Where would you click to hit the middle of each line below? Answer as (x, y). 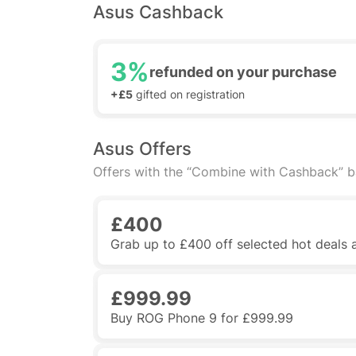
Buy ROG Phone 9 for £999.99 (202, 318)
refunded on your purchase (243, 72)
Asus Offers (142, 149)
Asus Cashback (158, 12)
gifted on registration (189, 94)
